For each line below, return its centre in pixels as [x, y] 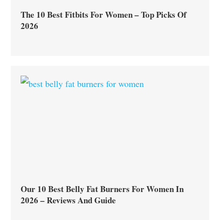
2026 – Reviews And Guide [69, 200]
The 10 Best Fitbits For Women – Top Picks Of [104, 15]
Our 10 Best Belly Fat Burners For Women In [102, 189]
